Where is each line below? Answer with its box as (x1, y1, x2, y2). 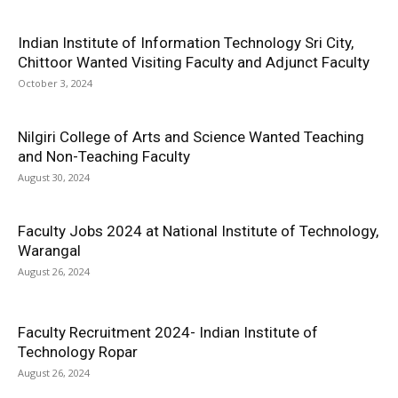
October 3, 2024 (18, 76, 92, 90)
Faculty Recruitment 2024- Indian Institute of (18, 323, 318, 341)
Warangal (18, 242, 81, 259)
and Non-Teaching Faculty (18, 147, 190, 165)
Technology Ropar (18, 343, 138, 361)
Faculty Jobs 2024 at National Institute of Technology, (18, 222, 378, 240)
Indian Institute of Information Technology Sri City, (18, 34, 354, 52)
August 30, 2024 (18, 171, 90, 184)
